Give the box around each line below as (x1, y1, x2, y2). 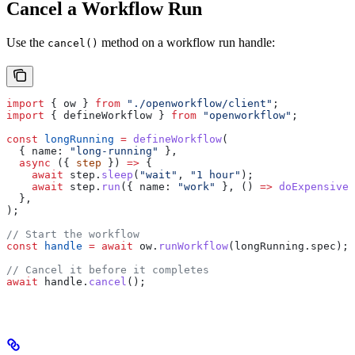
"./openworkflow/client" (120, 97, 273, 109)
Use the (6, 36, 48, 49)
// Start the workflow (6, 228, 139, 240)
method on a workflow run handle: (98, 36, 275, 49)
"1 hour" (190, 169, 241, 181)
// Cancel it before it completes (6, 264, 209, 276)
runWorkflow (158, 240, 228, 252)
